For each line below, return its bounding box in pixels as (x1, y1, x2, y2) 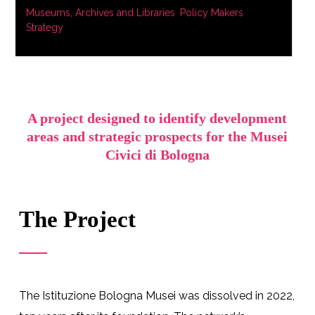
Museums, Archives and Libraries (25, 6, 175, 18)
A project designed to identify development (27, 110, 288, 126)
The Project (18, 206, 136, 232)
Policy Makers (179, 6, 243, 18)
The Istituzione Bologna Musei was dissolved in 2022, (18, 288, 295, 302)
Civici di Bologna (105, 146, 210, 162)
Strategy (25, 21, 63, 33)
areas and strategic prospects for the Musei (27, 128, 288, 144)
